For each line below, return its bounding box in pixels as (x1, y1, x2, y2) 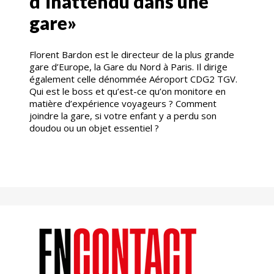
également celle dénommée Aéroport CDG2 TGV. (29, 73, 237, 86)
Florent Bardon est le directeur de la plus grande (29, 48, 234, 61)
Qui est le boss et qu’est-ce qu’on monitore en (29, 85, 226, 98)
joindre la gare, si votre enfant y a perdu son (29, 109, 217, 122)
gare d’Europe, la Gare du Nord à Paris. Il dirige (29, 61, 228, 73)
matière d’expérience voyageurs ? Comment (29, 97, 217, 110)
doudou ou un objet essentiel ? (29, 122, 159, 135)
